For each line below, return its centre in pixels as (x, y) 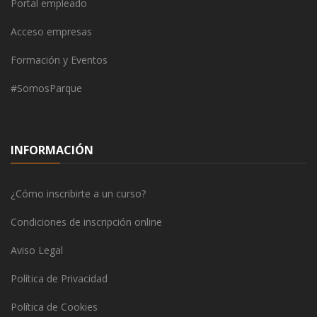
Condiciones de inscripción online (86, 221)
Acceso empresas (51, 31)
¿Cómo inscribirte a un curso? (78, 193)
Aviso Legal (37, 250)
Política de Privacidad (59, 278)
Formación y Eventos (59, 59)
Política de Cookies (54, 306)
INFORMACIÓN (52, 150)
